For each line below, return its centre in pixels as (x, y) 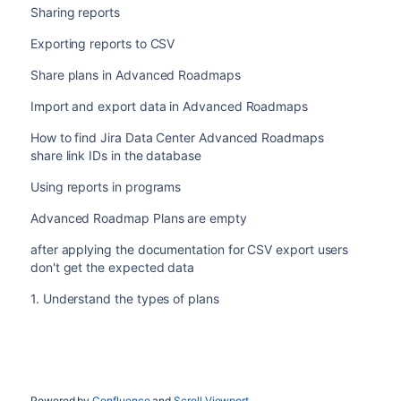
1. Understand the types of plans (124, 299)
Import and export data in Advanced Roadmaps (169, 106)
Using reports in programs (106, 187)
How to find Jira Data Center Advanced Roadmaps (177, 137)
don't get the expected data (112, 267)
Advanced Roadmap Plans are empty (138, 218)
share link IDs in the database (115, 155)
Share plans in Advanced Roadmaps (135, 75)
